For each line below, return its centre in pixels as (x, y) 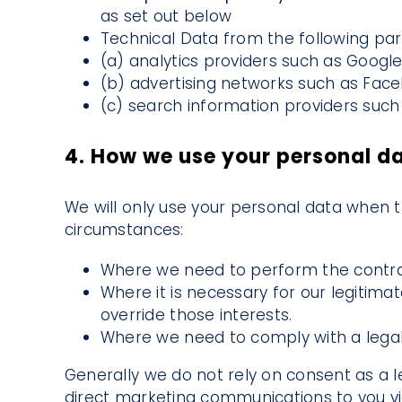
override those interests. (196, 315)
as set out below (166, 16)
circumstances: (124, 230)
